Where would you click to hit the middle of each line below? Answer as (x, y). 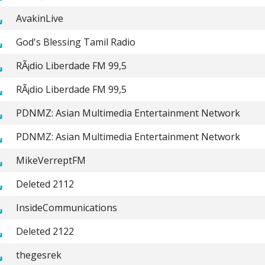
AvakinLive (39, 18)
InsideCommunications (66, 207)
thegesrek (38, 255)
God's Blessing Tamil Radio (75, 42)
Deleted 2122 (45, 231)
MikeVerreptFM (51, 160)
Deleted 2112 (45, 184)
